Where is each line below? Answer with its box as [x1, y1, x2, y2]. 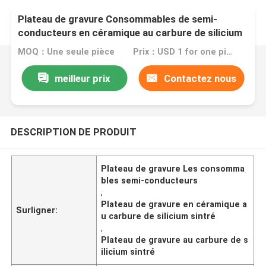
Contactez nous [163, 72, 236, 84]
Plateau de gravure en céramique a [101, 199, 248, 209]
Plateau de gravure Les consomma [101, 163, 245, 173]
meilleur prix [55, 72, 111, 84]
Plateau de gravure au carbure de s [101, 235, 249, 245]
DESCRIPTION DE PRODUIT [10, 125, 137, 138]
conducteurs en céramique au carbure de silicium [18, 27, 243, 39]
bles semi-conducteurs [101, 175, 198, 185]
